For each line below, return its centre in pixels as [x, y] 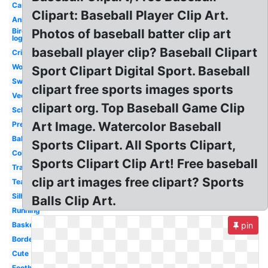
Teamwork [30, 182]
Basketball [30, 225]
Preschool [29, 124]
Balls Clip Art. [74, 201]
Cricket [25, 52]
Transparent [33, 167]
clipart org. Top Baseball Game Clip [138, 108]
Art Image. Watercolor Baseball [127, 127]
